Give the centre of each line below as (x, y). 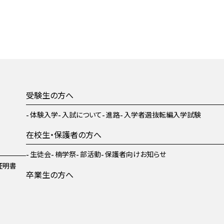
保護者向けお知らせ (135, 154)
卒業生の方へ (50, 174)
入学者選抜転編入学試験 (162, 114)
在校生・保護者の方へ (64, 135)
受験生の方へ (50, 95)
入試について (82, 114)
